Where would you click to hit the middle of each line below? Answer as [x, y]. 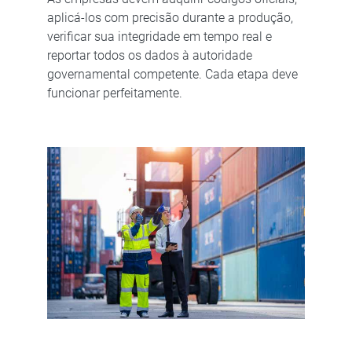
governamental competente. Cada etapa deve [172, 74]
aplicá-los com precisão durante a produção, [170, 18]
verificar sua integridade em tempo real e [159, 37]
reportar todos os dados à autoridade [149, 55]
